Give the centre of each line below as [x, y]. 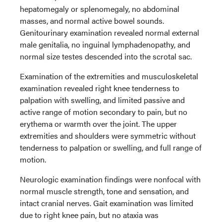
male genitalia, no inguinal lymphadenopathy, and [105, 45]
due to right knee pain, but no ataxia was [89, 215]
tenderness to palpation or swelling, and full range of [111, 148]
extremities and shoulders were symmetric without [108, 136]
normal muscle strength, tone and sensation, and [104, 191]
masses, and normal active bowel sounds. [92, 21]
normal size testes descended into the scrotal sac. [106, 56]
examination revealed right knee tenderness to [100, 88]
